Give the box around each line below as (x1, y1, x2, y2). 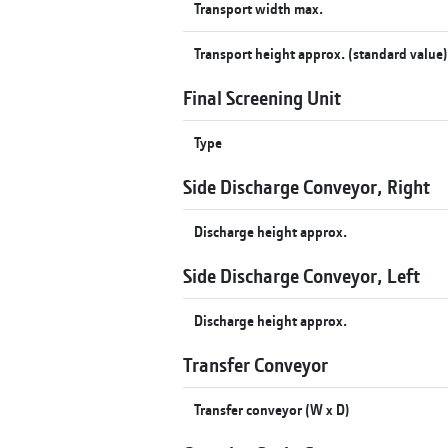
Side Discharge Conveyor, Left (183, 262, 420, 288)
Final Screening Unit (183, 84, 341, 110)
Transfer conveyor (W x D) (194, 399, 351, 419)
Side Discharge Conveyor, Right (183, 173, 430, 199)
